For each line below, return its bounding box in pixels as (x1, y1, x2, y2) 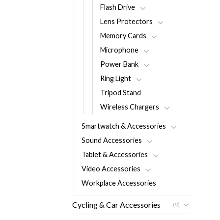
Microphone (100, 45, 138, 54)
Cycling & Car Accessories (72, 199, 161, 209)
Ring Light (100, 74, 131, 82)
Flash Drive (100, 2, 135, 11)
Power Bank (100, 59, 138, 68)
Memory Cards (100, 31, 146, 40)
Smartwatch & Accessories (82, 121, 166, 130)
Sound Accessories (82, 136, 142, 144)
